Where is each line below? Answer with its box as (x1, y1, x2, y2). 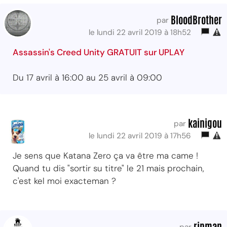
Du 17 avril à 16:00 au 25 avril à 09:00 (13, 71, 162, 83)
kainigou (188, 116, 222, 129)
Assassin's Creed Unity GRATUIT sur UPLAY (13, 46, 184, 58)
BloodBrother (171, 12, 222, 26)
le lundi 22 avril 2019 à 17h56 (89, 130, 195, 141)
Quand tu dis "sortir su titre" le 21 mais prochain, (13, 162, 204, 174)
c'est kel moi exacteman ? (13, 175, 116, 186)
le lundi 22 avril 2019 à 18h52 (89, 27, 195, 37)
